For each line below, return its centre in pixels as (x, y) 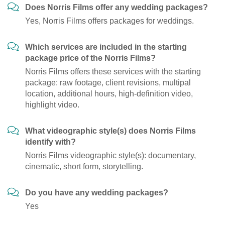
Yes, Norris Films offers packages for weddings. (109, 21)
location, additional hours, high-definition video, (109, 94)
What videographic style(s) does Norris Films (110, 131)
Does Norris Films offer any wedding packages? (117, 8)
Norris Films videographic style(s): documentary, (110, 156)
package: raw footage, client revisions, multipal (108, 83)
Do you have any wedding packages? (97, 193)
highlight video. (52, 105)
